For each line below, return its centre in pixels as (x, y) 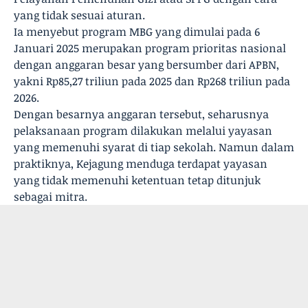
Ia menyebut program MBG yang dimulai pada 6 (137, 32)
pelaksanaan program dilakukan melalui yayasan (143, 131)
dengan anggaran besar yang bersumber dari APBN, (146, 65)
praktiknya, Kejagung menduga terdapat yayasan (141, 164)
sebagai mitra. (51, 197)
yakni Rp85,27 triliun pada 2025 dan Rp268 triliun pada (152, 81)
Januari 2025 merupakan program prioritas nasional (150, 48)
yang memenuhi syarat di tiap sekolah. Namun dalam (154, 147)
